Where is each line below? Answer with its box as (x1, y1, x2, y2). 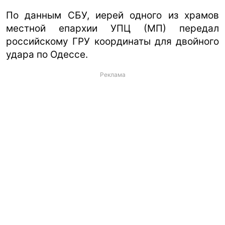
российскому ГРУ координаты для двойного (6, 35, 219, 47)
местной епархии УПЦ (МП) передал (6, 22, 219, 34)
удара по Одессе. (6, 48, 88, 60)
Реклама (99, 70, 126, 78)
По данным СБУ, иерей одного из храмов (6, 9, 219, 21)
